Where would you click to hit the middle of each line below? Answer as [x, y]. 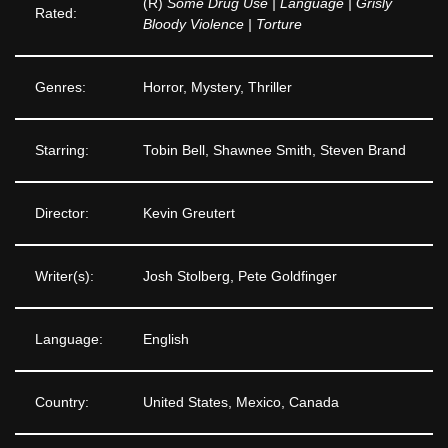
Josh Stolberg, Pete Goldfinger [240, 276]
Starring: [62, 150]
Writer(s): [64, 276]
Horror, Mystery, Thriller [217, 87]
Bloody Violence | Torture [222, 24]
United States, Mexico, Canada [241, 402]
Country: [62, 402]
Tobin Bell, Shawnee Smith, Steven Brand [274, 150]
